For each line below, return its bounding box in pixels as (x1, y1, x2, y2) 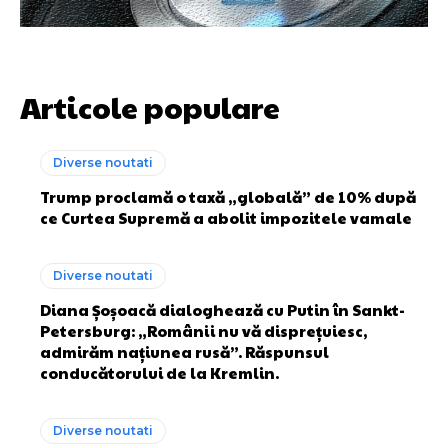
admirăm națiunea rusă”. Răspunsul (40, 340, 329, 362)
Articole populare (20, 85, 280, 127)
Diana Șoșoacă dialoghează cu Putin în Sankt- (40, 298, 405, 320)
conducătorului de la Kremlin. (40, 361, 279, 383)
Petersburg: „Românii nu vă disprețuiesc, (40, 319, 367, 341)
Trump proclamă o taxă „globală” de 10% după (40, 185, 416, 207)
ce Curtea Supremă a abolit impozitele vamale (40, 206, 412, 228)
